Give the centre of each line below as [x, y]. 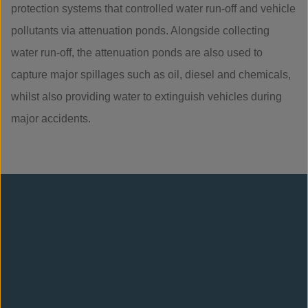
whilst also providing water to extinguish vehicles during [146, 97]
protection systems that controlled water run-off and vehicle [153, 9]
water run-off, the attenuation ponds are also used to [137, 53]
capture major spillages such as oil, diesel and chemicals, [151, 75]
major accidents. [51, 119]
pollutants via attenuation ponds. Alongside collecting [140, 31]
